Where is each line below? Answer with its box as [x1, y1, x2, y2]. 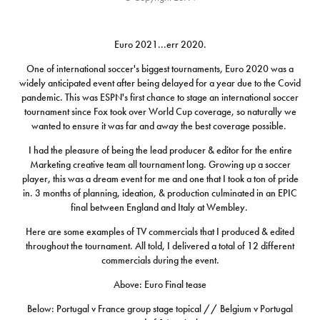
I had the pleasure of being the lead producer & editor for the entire [28, 144, 292, 156]
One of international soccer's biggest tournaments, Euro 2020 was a [26, 63, 294, 75]
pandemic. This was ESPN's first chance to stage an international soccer [21, 91, 299, 104]
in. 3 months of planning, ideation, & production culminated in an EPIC [23, 187, 297, 199]
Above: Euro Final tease [114, 279, 206, 291]
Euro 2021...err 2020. [114, 39, 206, 51]
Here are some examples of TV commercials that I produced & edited [26, 226, 294, 238]
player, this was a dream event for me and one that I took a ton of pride [21, 173, 299, 185]
